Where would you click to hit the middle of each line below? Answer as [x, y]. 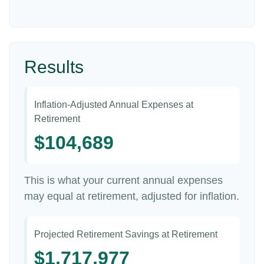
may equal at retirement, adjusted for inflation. [132, 196]
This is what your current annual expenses [123, 180]
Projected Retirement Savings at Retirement [126, 234]
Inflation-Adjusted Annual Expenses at [114, 105]
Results [54, 67]
